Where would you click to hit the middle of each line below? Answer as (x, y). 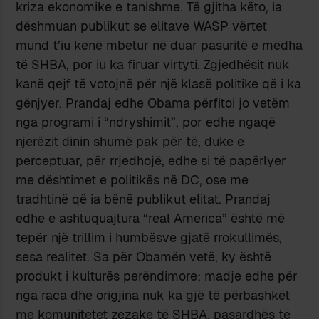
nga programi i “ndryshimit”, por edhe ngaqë (146, 122)
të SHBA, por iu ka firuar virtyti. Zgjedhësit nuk (153, 65)
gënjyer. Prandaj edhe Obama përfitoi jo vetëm (153, 103)
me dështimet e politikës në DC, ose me (132, 180)
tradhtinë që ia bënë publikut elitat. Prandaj (143, 199)
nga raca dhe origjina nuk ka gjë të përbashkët (153, 296)
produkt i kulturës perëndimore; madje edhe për (157, 276)
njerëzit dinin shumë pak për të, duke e (130, 142)
